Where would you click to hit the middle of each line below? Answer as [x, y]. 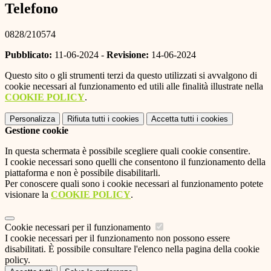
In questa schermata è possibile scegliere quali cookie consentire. [128, 151]
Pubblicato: [28, 54]
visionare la [28, 194]
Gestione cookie [37, 130]
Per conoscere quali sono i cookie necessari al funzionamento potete [134, 183]
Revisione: [128, 54]
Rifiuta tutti [86, 119]
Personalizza [32, 119]
